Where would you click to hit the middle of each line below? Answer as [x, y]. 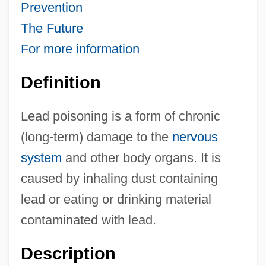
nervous [195, 137]
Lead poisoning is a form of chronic [120, 116]
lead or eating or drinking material [116, 199]
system [41, 157]
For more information [80, 49]
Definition [61, 82]
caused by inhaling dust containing [119, 178]
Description [68, 253]
